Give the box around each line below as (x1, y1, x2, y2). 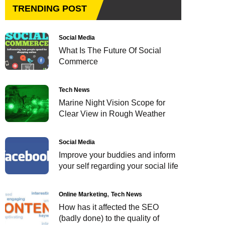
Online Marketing (59, 191, 107, 198)
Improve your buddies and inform (59, 151, 175, 160)
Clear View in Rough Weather (59, 109, 165, 119)
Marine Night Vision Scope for (59, 98, 165, 107)
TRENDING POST (13, 4, 87, 14)
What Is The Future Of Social (59, 46, 161, 55)
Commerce (59, 57, 98, 66)
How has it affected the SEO (59, 203, 159, 212)
